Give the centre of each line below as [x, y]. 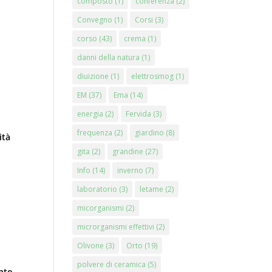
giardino [150, 133]
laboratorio [97, 189]
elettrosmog [153, 76]
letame [152, 189]
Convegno [95, 20]
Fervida [139, 114]
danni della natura [109, 57]
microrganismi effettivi [116, 227]
